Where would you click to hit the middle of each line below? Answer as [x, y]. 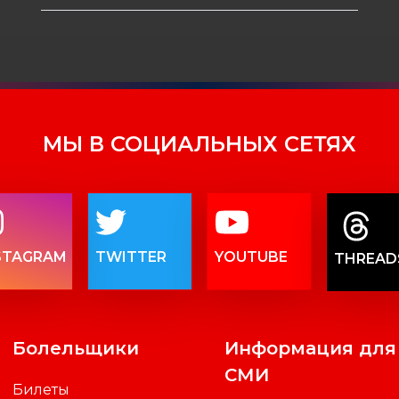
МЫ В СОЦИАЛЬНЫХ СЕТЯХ [199, 143]
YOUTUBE [251, 256]
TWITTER [131, 256]
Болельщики [76, 348]
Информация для [310, 348]
